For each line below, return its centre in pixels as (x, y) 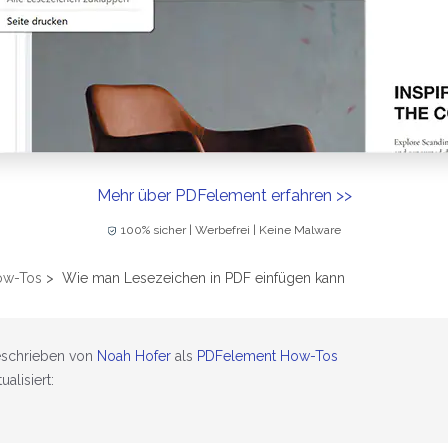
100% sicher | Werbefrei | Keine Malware (231, 230)
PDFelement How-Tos (267, 356)
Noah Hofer (133, 356)
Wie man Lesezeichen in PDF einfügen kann (203, 278)
